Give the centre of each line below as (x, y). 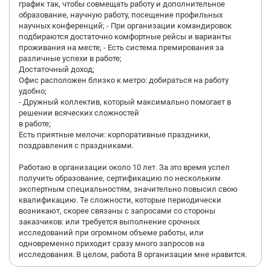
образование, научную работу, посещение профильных (121, 15)
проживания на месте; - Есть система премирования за (121, 47)
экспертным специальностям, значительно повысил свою (128, 189)
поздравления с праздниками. (76, 145)
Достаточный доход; (57, 69)
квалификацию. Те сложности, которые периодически (120, 200)
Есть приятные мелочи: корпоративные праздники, (115, 135)
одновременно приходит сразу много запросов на (112, 243)
